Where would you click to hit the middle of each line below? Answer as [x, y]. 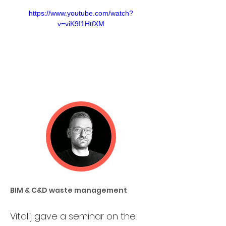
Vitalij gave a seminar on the [74, 216]
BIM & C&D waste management [69, 190]
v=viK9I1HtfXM [81, 24]
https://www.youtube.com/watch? [81, 13]
